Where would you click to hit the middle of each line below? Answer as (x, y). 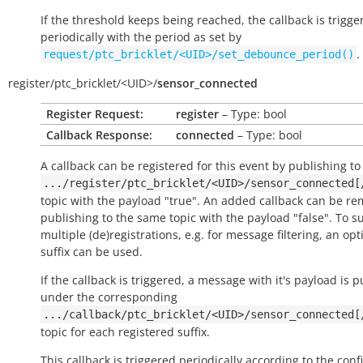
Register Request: (95, 114)
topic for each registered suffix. (125, 332)
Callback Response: (99, 135)
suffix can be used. (92, 252)
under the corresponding (109, 297)
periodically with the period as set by (141, 37)
